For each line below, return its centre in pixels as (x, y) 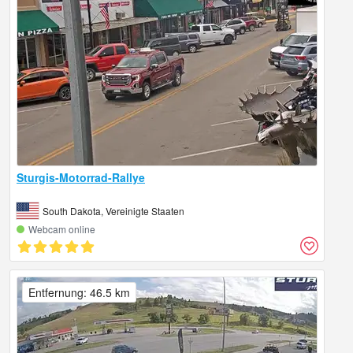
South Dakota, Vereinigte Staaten (113, 211)
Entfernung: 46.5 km (79, 293)
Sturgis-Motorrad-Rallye (81, 178)
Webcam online (62, 229)
